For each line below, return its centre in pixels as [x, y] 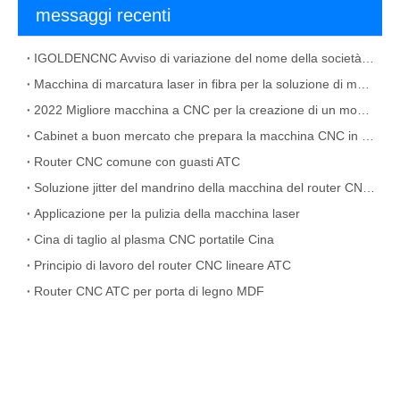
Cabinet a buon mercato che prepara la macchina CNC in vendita [368, 136]
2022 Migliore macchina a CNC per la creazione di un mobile [363, 110]
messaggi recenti [103, 15]
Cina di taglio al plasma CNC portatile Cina [154, 239]
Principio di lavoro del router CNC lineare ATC [162, 265]
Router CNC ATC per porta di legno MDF [149, 291]
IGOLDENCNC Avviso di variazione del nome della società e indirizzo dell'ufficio [368, 58]
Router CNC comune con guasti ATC [137, 162]
